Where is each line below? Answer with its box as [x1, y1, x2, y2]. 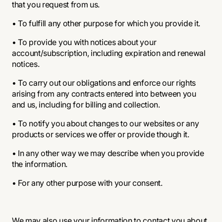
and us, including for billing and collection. [12, 100, 160, 110]
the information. [12, 159, 67, 169]
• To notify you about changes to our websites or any [12, 118, 199, 128]
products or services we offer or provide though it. [12, 129, 189, 139]
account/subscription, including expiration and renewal [12, 48, 206, 58]
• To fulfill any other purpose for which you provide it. [12, 18, 201, 28]
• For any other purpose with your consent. [12, 178, 163, 188]
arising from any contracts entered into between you [12, 89, 196, 99]
